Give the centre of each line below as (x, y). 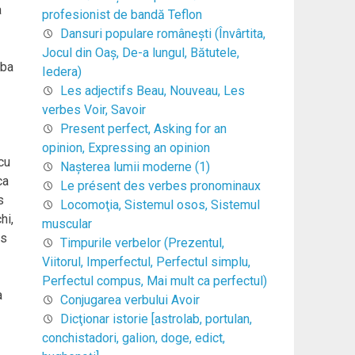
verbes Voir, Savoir (94, 109)
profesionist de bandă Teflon (122, 14)
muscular (67, 223)
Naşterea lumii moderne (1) (135, 166)
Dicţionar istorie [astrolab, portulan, (156, 319)
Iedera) (61, 71)
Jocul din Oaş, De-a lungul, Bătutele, (140, 52)
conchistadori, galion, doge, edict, (133, 338)
